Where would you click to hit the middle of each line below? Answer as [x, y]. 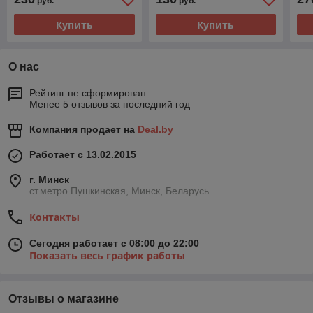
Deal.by [155, 130]
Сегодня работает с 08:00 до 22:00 [114, 243]
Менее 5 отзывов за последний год [110, 104]
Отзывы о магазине [64, 299]
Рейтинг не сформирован [88, 93]
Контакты [54, 217]
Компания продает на [83, 130]
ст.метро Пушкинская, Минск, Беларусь [119, 191]
